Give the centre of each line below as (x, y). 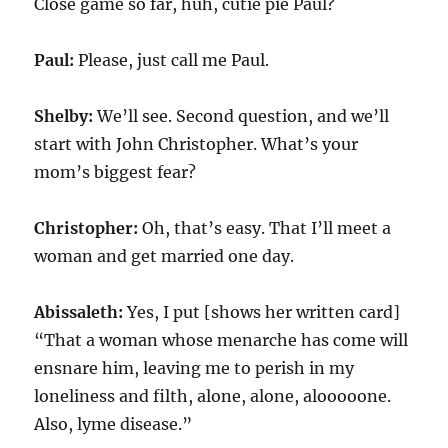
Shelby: (64, 116)
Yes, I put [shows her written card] (262, 312)
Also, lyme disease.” (113, 424)
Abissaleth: (79, 312)
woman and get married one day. (164, 256)
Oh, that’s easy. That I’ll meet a (265, 228)
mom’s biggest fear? (115, 172)
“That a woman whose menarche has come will (221, 340)
